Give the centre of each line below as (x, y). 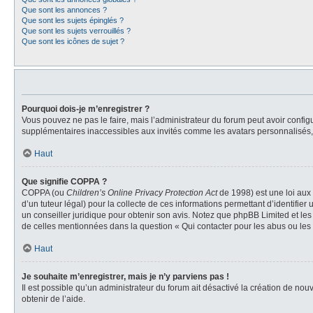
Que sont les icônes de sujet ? (73, 41)
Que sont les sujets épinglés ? (73, 20)
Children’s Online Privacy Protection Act (142, 193)
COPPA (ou (44, 193)
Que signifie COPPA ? (64, 182)
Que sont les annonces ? (64, 10)
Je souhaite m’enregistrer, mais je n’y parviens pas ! (125, 277)
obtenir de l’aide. (53, 299)
